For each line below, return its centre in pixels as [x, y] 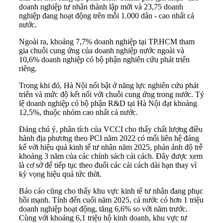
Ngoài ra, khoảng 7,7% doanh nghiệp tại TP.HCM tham [107, 42]
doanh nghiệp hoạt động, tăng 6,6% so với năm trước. [103, 209]
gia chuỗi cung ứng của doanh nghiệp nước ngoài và [102, 51]
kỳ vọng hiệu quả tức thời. [60, 174]
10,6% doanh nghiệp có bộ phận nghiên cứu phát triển [104, 60]
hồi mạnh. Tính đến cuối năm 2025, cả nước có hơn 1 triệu [111, 200]
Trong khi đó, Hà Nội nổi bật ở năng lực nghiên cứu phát [109, 86]
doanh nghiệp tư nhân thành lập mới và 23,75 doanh [101, 7]
